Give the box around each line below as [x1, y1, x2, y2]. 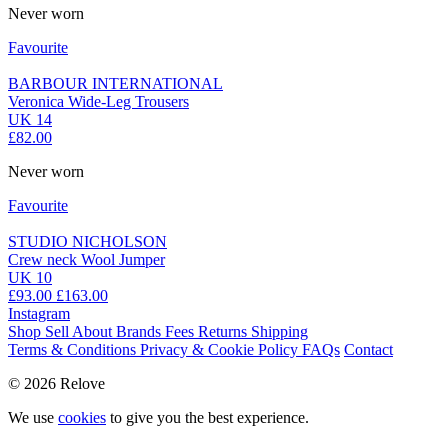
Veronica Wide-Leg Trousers [8, 93, 189, 111]
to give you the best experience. [106, 409, 309, 427]
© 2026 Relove [8, 375, 105, 393]
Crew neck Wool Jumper [8, 251, 165, 269]
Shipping [251, 323, 308, 341]
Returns [198, 323, 251, 341]
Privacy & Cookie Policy [140, 341, 302, 359]
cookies [58, 409, 106, 427]
